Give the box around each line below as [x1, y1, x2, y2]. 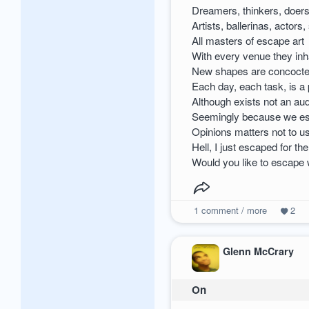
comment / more [198, 203, 267, 217]
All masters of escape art [192, 33, 305, 48]
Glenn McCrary [223, 244, 295, 259]
